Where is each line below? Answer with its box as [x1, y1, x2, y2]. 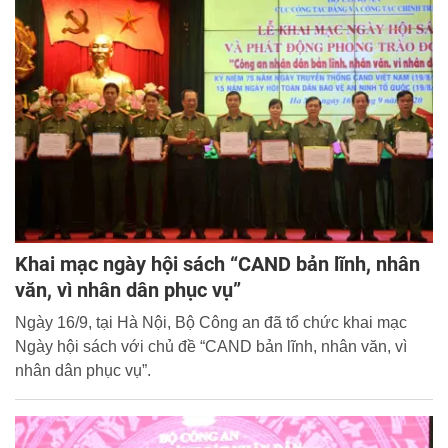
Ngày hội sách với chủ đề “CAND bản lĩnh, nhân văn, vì [15, 337, 407, 355]
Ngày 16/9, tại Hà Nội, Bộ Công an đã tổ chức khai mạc [15, 313, 407, 331]
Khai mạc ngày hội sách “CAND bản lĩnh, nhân [15, 251, 420, 276]
